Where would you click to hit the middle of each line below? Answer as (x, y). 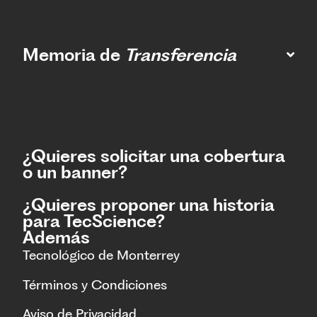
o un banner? (75, 173)
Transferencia (180, 55)
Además (56, 238)
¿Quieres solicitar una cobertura (154, 156)
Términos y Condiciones (95, 284)
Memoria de (74, 55)
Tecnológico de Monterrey (101, 255)
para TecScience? (94, 221)
